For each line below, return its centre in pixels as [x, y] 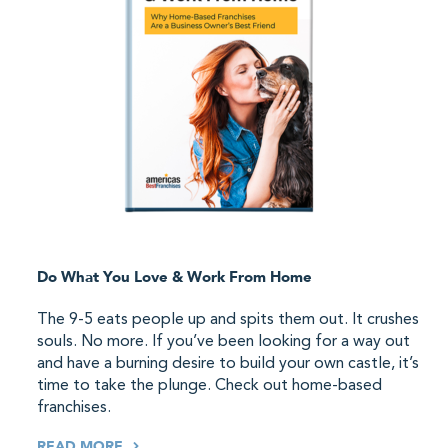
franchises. [74, 408]
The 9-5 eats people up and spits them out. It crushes [228, 320]
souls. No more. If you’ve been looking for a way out [223, 342]
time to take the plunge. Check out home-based [209, 386]
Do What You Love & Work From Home [174, 277]
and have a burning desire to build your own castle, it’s [228, 364]
